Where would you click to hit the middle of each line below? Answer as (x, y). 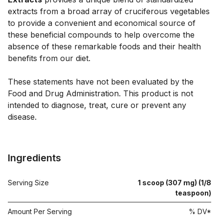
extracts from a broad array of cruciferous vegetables (109, 11)
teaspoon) (193, 193)
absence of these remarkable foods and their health (104, 46)
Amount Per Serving (40, 211)
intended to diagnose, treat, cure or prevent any (97, 105)
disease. (22, 117)
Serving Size (28, 182)
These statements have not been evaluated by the (101, 81)
